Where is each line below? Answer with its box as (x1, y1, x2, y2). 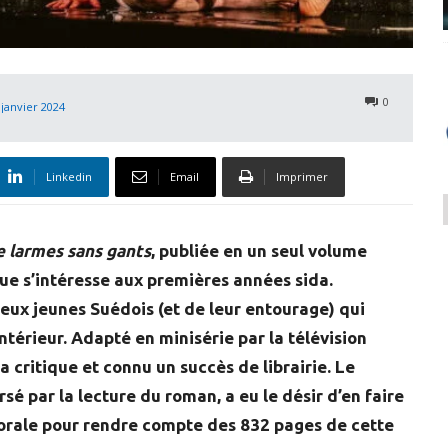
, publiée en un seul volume (151, 240, 367, 260)
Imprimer (276, 168, 328, 184)
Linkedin (46, 168, 92, 184)
